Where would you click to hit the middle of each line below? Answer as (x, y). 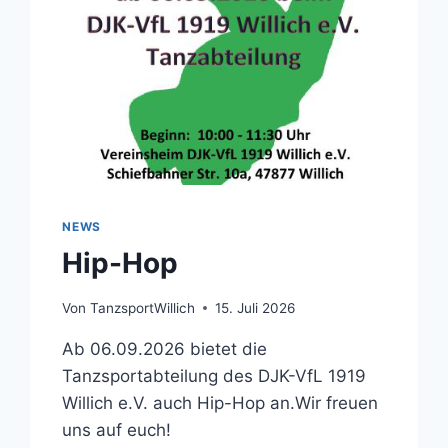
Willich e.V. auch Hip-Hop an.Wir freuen (220, 402)
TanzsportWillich (142, 307)
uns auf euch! (117, 429)
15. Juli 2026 (254, 307)
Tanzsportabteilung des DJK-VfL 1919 (214, 375)
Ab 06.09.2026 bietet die (165, 348)
